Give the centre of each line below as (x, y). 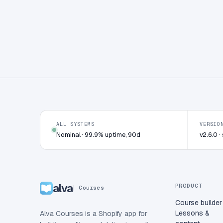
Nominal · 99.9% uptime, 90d (99, 134)
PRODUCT (189, 185)
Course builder (198, 202)
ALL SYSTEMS (75, 124)
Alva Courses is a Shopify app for (94, 213)
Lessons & (192, 213)
